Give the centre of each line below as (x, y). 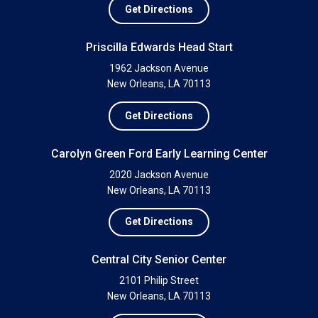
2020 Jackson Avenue (159, 174)
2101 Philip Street (159, 281)
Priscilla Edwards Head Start (159, 47)
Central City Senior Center (159, 260)
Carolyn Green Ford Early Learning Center (159, 153)
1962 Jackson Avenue (159, 68)
